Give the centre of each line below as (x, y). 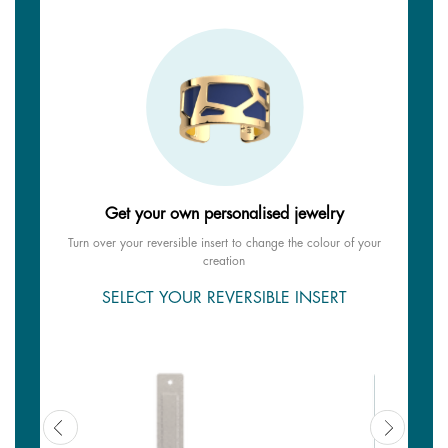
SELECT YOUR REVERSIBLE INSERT (224, 297)
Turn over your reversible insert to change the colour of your (224, 242)
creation (224, 260)
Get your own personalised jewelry (224, 213)
